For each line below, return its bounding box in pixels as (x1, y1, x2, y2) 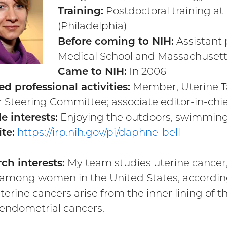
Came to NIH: (58, 65, 127, 78)
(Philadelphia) (58, 19, 127, 32)
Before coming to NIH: (58, 34, 174, 47)
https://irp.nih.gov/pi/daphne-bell (17, 126, 180, 138)
